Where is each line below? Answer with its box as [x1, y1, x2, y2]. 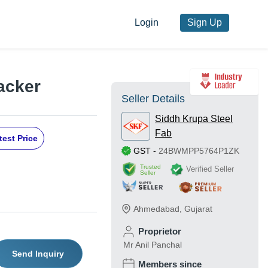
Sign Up [187, 17, 222, 28]
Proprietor [138, 226, 181, 237]
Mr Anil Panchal [123, 240, 182, 250]
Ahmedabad [133, 204, 179, 214]
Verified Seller [186, 164, 234, 173]
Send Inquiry [11, 249, 64, 259]
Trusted [140, 163, 161, 170]
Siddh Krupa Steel [155, 114, 233, 124]
